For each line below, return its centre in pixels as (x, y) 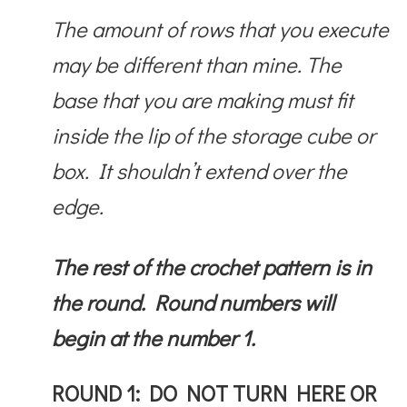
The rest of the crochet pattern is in (212, 266)
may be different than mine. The (197, 64)
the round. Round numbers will (194, 302)
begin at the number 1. (154, 337)
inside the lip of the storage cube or (214, 134)
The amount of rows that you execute (221, 28)
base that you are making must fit (203, 99)
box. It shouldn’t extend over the (200, 170)
